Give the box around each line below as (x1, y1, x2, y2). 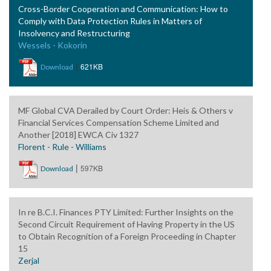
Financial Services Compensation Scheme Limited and (18, 117, 219, 128)
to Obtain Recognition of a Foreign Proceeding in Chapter (18, 231, 236, 241)
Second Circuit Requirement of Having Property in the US (18, 219, 235, 229)
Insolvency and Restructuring (18, 28, 130, 38)
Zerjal (18, 255, 39, 266)
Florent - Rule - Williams (18, 142, 106, 152)
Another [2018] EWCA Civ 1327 (18, 129, 139, 140)
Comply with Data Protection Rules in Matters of (18, 16, 202, 26)
